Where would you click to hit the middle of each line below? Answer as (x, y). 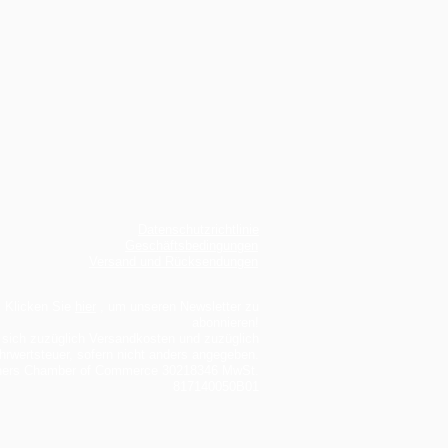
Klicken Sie (40, 307)
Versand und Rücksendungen (173, 262)
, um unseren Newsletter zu (177, 307)
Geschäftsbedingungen (191, 246)
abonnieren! (225, 323)
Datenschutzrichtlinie (198, 230)
